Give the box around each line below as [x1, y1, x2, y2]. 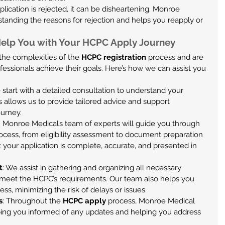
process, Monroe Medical [106, 196, 197, 205]
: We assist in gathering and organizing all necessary [3, 163, 183, 172]
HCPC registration [81, 53, 146, 62]
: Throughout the [3, 196, 63, 205]
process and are [146, 53, 205, 62]
